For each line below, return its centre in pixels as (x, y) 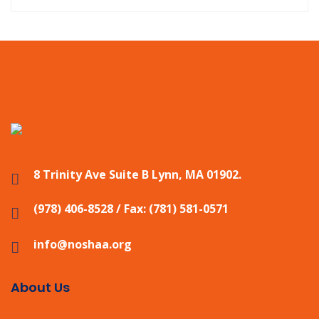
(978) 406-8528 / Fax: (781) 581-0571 (131, 208)
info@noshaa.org (83, 244)
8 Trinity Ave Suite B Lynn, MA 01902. (137, 174)
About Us (40, 287)
